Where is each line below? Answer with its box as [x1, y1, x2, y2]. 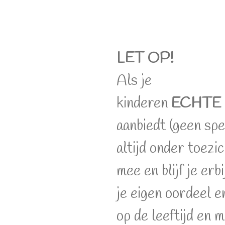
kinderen [117, 93, 171, 114]
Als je [117, 70, 152, 91]
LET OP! [117, 48, 174, 68]
